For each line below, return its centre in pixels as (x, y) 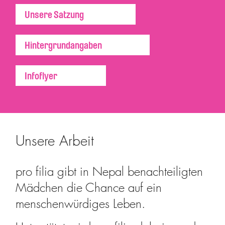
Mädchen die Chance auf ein (89, 187)
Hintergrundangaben (64, 45)
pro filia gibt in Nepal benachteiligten (109, 171)
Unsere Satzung (54, 14)
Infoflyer (41, 76)
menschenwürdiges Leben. (81, 203)
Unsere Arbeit (55, 140)
